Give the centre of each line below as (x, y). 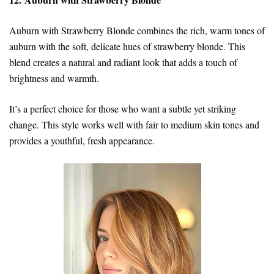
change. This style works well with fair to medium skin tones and (134, 124)
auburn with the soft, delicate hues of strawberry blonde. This (127, 46)
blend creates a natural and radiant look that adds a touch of (123, 62)
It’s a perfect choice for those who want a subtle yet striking (123, 108)
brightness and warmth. (56, 78)
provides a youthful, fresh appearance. (82, 140)
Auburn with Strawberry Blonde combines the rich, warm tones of (137, 30)
